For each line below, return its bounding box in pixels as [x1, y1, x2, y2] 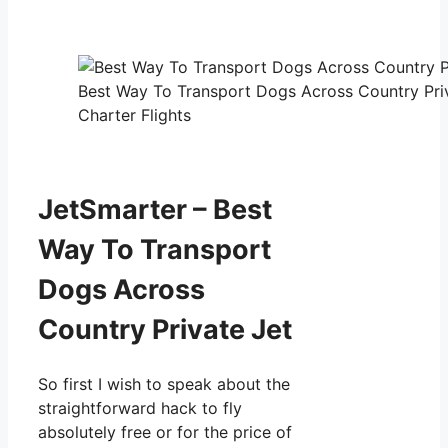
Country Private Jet [38, 312, 292, 346]
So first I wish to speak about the [38, 373, 290, 394]
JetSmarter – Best [38, 192, 272, 226]
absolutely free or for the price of [38, 421, 292, 442]
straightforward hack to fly [38, 397, 242, 418]
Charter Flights [78, 105, 191, 126]
